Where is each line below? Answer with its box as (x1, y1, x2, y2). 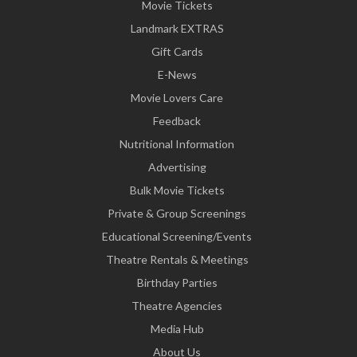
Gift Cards (151, 45, 203, 59)
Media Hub (150, 322, 204, 336)
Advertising (147, 160, 206, 175)
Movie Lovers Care (131, 91, 223, 105)
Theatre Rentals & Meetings (105, 253, 249, 267)
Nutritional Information (120, 137, 234, 151)
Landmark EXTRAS (130, 22, 224, 36)
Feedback (153, 114, 201, 128)
